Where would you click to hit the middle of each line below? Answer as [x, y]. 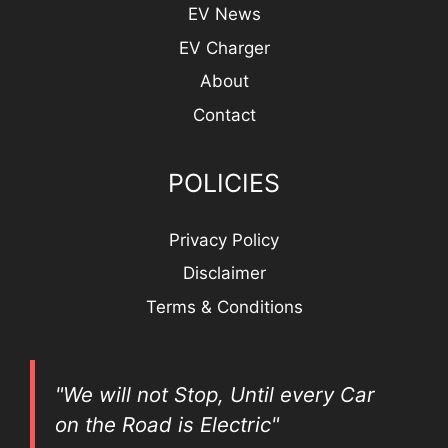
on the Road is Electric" [167, 424]
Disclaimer [224, 273]
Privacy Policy [224, 239]
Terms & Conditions [224, 306]
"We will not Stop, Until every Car [215, 394]
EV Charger [224, 47]
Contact [224, 114]
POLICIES [224, 182]
